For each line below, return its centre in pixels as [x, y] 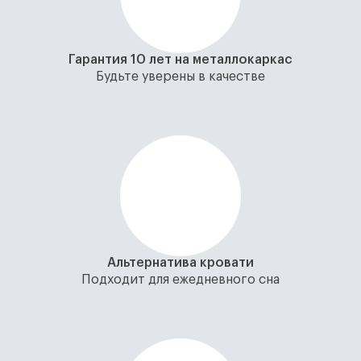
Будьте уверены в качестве [180, 77]
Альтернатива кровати [180, 263]
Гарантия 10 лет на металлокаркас [180, 60]
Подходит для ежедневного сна [180, 280]
